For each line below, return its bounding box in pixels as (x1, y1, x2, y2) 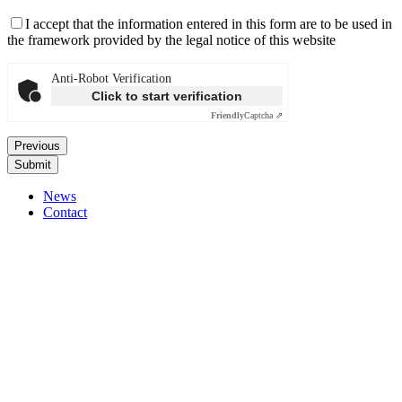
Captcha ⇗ (244, 109, 283, 120)
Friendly (211, 109, 244, 120)
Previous (14, 138, 60, 153)
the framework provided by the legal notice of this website (7, 31, 336, 48)
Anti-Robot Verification (51, 71, 171, 85)
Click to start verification (92, 88, 242, 103)
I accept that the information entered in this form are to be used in (25, 15, 392, 31)
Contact (43, 204, 87, 220)
